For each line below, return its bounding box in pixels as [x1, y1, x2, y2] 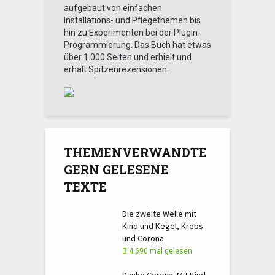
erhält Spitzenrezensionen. [64, 64, 169, 74]
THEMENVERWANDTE [64, 144, 207, 160]
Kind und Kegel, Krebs [122, 220, 203, 231]
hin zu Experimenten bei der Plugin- [64, 28, 201, 37]
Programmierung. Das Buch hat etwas [64, 40, 211, 50]
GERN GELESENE [64, 161, 169, 177]
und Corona [122, 233, 164, 244]
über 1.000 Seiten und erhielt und [64, 52, 192, 62]
